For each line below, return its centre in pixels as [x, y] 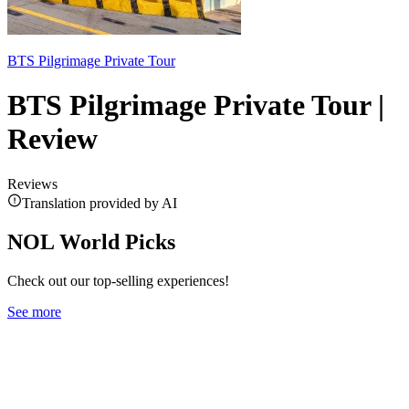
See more [34, 311]
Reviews [32, 184]
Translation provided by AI [100, 203]
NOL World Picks [91, 241]
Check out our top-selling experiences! [118, 280]
